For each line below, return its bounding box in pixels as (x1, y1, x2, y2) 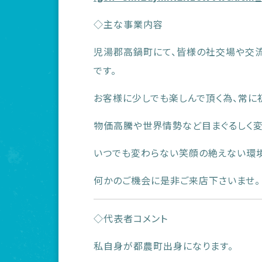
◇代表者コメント (94, 211, 168, 225)
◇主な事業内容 (94, 17, 163, 31)
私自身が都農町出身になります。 (94, 239, 233, 253)
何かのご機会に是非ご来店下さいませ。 (94, 173, 260, 187)
